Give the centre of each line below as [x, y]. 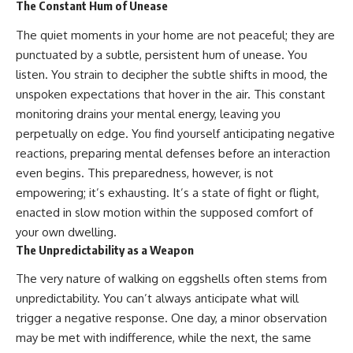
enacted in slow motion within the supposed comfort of [164, 212]
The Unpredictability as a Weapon [105, 249]
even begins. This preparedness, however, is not [145, 173]
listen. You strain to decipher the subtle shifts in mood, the [172, 74]
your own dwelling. [66, 232]
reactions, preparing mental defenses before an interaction [173, 153]
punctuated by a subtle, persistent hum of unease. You [162, 54]
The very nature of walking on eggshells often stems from [171, 279]
